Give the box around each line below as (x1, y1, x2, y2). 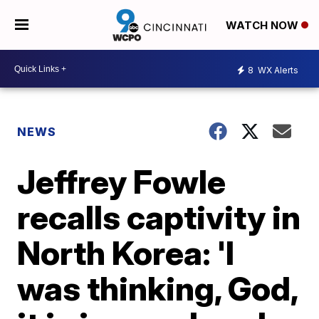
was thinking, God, (17, 268, 298, 308)
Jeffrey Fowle (17, 162, 226, 202)
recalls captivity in (17, 197, 301, 237)
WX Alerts (256, 64, 298, 75)
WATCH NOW (225, 19, 301, 33)
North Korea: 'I (17, 233, 235, 273)
